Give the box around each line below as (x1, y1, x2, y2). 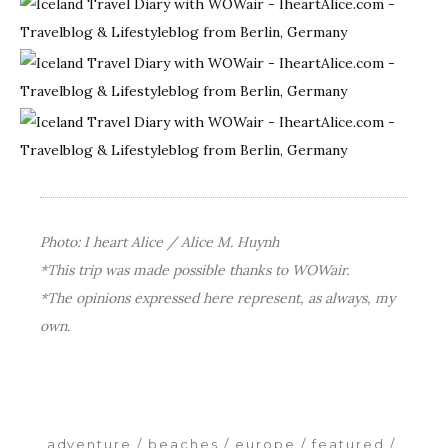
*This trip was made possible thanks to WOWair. (40, 261, 349, 280)
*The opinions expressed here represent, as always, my (40, 289, 395, 308)
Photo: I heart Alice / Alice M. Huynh (40, 233, 279, 252)
